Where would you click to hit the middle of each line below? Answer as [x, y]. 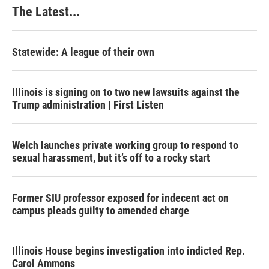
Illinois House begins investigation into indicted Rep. [128, 251]
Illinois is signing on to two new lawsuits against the [126, 92]
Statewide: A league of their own [83, 52]
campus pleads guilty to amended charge [101, 210]
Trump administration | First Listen [88, 105]
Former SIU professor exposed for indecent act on [120, 198]
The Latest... [46, 12]
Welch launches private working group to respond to [125, 145]
